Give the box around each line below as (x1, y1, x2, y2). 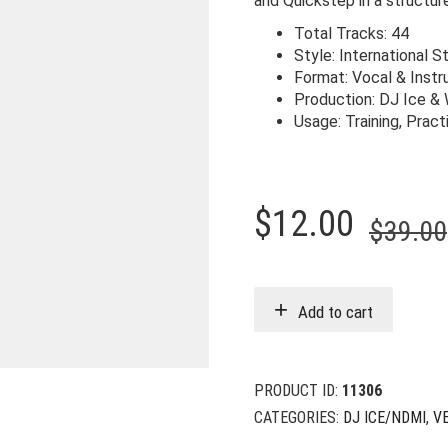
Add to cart (298, 301, 373, 322)
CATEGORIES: (254, 408, 343, 427)
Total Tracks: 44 (294, 24, 409, 43)
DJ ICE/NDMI (343, 408, 426, 427)
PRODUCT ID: (254, 381, 342, 400)
